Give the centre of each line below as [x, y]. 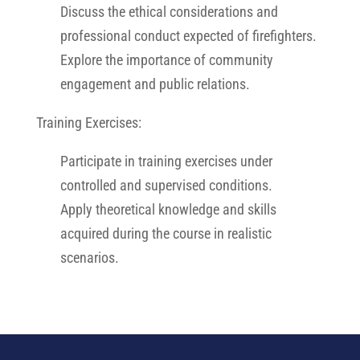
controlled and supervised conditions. [166, 185]
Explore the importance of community [166, 60]
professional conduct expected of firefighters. [188, 36]
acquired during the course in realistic [166, 233]
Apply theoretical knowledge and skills [168, 209]
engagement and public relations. [155, 84]
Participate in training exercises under [166, 161]
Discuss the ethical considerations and [169, 12]
